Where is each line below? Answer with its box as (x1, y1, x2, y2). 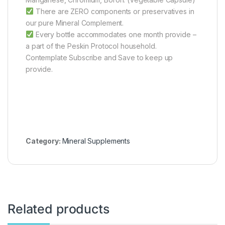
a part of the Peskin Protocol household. (26, 42, 157, 51)
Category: (26, 137, 62, 146)
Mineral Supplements (62, 137, 130, 146)
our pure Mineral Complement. (26, 19, 124, 28)
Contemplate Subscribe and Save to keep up (26, 53, 173, 62)
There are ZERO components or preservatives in (33, 7, 194, 16)
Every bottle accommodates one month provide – (33, 30, 196, 39)
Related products (8, 201, 109, 217)
